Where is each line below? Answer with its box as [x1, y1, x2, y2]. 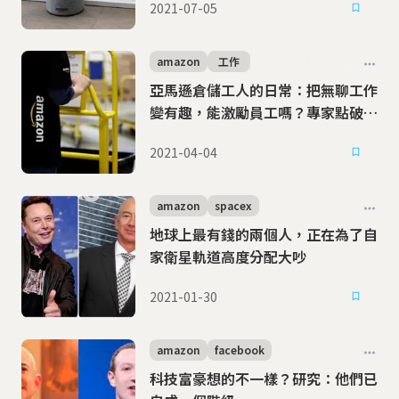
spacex [215, 198, 252, 213]
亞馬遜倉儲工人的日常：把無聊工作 [150, 79, 378, 101]
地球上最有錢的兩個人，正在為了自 [150, 224, 378, 245]
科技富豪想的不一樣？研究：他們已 [150, 368, 378, 389]
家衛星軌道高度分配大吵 [150, 246, 306, 267]
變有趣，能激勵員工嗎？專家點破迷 [150, 102, 378, 123]
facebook [215, 342, 265, 357]
